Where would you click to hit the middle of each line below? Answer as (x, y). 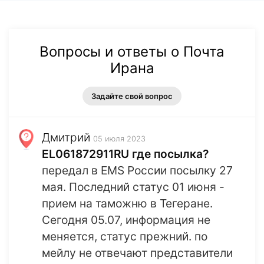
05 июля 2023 (119, 139)
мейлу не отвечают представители (137, 253)
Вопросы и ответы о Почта (132, 52)
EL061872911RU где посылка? (125, 154)
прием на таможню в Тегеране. (127, 204)
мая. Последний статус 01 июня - (133, 187)
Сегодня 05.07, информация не (126, 220)
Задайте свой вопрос (132, 96)
